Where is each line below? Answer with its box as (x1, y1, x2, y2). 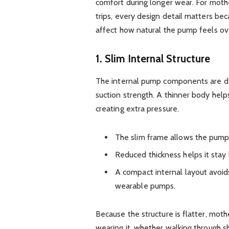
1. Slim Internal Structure (95, 52, 211, 65)
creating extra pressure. (95, 104, 179, 114)
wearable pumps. (114, 180, 176, 191)
